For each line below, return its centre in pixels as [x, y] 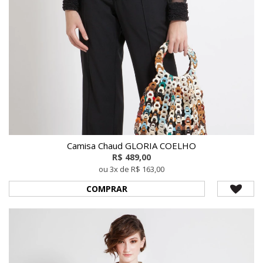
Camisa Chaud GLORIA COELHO [131, 145]
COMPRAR [107, 188]
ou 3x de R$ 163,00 [131, 169]
